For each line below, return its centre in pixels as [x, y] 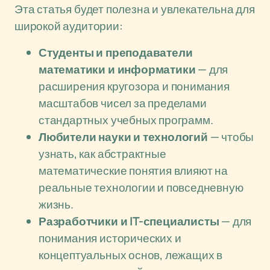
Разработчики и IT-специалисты [129, 221]
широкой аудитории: [69, 26]
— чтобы [231, 137]
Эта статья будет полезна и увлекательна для [135, 9]
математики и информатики [117, 69]
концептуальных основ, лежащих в [131, 255]
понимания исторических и [110, 238]
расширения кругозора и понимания [134, 86]
